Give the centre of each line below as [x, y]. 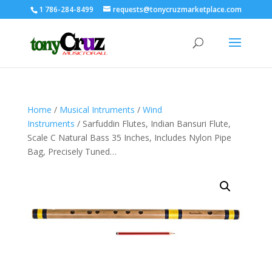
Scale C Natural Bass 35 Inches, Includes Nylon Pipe [129, 138]
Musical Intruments [97, 110]
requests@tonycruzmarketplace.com [177, 9]
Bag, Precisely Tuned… [72, 151]
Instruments [51, 124]
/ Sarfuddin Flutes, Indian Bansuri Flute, [152, 124]
